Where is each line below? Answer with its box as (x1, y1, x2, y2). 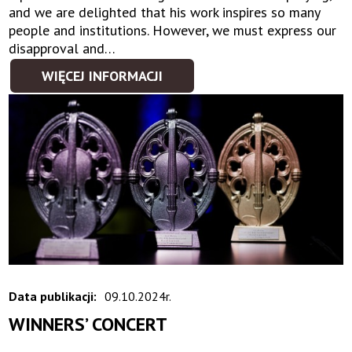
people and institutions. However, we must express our (9, 20, 337, 39)
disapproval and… (9, 38, 116, 57)
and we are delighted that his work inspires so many (9, 2, 321, 21)
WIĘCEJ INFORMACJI (42, 66, 163, 85)
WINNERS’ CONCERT (9, 312, 168, 337)
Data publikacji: (9, 288, 97, 305)
